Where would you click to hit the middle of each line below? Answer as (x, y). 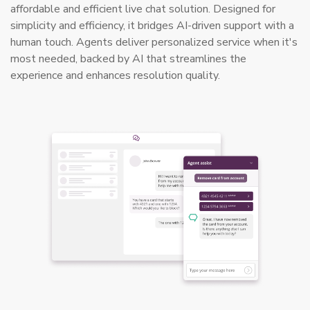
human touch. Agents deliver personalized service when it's (154, 43)
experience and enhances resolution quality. (115, 76)
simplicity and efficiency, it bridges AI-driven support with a (152, 26)
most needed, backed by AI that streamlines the (128, 59)
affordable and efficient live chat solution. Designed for (143, 9)
